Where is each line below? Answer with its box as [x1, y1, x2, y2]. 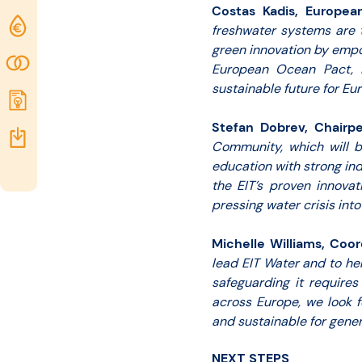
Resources [40, 128, 102, 145]
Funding [40, 17, 88, 34]
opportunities [40, 41, 120, 58]
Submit [40, 91, 82, 108]
